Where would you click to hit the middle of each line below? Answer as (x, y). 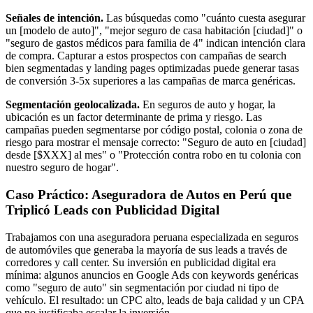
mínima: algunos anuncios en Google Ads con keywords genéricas (152, 275)
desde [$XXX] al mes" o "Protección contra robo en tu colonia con (153, 155)
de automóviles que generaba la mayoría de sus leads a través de (146, 249)
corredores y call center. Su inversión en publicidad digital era (141, 262)
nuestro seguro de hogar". (62, 168)
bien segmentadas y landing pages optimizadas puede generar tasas (152, 68)
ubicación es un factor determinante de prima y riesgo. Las (134, 117)
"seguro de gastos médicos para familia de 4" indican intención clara (155, 43)
